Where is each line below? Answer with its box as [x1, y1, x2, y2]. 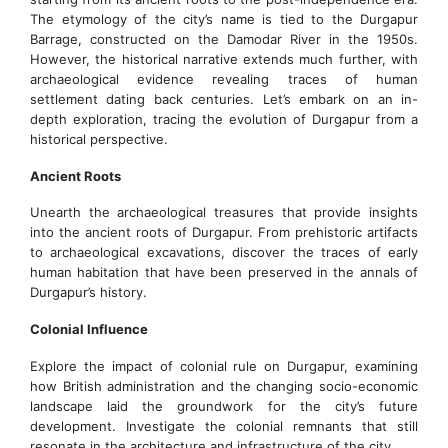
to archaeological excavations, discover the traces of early [30, 244, 418, 261]
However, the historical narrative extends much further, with [30, 50, 418, 67]
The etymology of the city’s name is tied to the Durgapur [30, 10, 418, 27]
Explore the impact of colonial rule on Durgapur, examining [30, 358, 418, 375]
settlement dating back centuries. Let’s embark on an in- [30, 90, 418, 107]
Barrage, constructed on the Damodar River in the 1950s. [30, 30, 418, 47]
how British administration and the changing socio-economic [30, 378, 418, 395]
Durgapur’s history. [30, 284, 147, 301]
